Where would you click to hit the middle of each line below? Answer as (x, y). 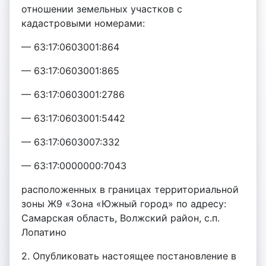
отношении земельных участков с (102, 9)
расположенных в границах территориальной (130, 189)
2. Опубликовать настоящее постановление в (129, 256)
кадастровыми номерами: (83, 23)
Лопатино (44, 232)
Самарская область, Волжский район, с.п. (121, 218)
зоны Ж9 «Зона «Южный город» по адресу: (124, 204)
